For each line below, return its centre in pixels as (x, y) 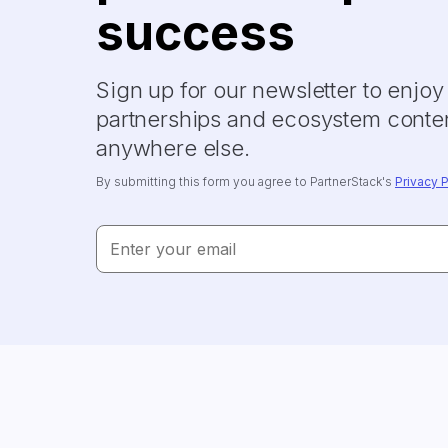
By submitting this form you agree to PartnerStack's (245, 181)
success (195, 32)
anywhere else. (173, 147)
